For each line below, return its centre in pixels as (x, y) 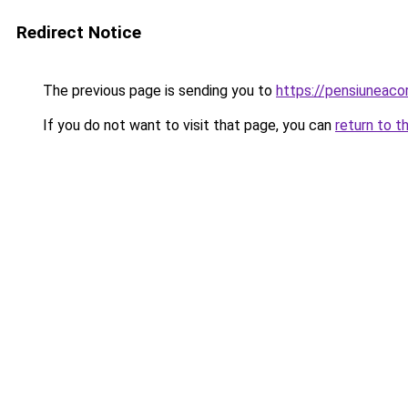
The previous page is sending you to (158, 91)
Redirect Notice (79, 32)
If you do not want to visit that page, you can (187, 125)
